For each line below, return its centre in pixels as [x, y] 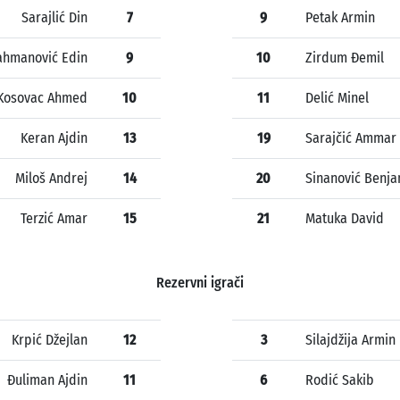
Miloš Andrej [51, 179]
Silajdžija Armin [350, 340]
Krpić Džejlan [50, 340]
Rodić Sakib [340, 380]
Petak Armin [340, 18]
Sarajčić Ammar [351, 138]
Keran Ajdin [54, 138]
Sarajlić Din [54, 18]
